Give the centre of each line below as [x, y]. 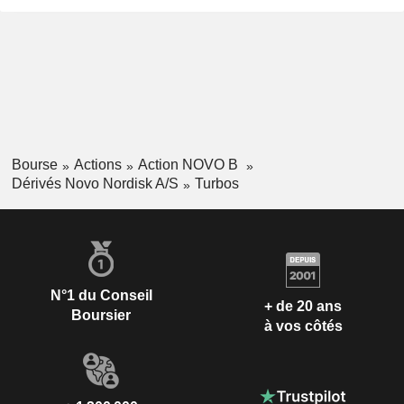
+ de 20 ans [303, 307]
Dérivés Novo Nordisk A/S [95, 183]
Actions [97, 165]
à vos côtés [303, 326]
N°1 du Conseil [101, 295]
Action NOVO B [189, 165]
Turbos [216, 183]
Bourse [34, 165]
